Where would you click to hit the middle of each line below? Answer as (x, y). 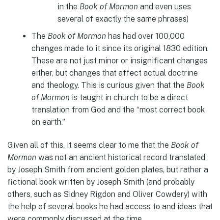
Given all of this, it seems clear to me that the (89, 145)
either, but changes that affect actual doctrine (114, 73)
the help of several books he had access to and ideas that (110, 207)
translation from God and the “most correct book (118, 110)
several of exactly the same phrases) (123, 19)
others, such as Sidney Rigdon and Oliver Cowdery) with (107, 194)
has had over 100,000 (145, 36)
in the (68, 7)
